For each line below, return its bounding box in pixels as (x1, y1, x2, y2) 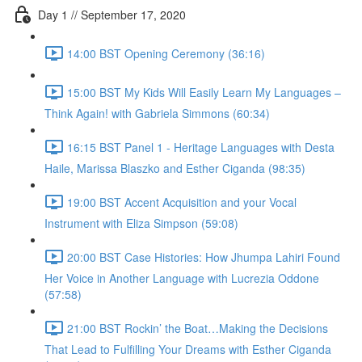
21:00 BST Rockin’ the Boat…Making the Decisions (67, 319, 328, 336)
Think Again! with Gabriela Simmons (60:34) (44, 105, 270, 121)
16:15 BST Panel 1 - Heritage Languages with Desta (67, 138, 335, 155)
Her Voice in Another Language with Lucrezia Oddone (44, 270, 319, 286)
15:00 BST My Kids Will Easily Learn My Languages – (67, 83, 341, 100)
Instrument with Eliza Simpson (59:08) (44, 215, 238, 231)
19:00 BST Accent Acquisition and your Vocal (67, 193, 297, 210)
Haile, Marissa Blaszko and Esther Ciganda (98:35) (44, 160, 305, 176)
